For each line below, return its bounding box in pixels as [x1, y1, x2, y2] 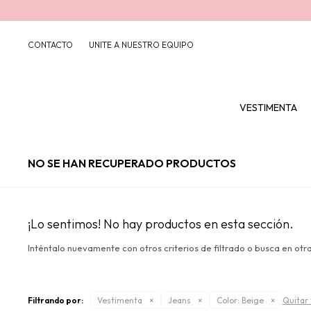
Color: [217, 295, 239, 305]
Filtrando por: [28, 295, 83, 305]
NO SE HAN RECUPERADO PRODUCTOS [28, 156, 236, 170]
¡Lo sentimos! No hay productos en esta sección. [28, 216, 294, 232]
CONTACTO [28, 40, 73, 50]
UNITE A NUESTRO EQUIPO [89, 40, 194, 50]
